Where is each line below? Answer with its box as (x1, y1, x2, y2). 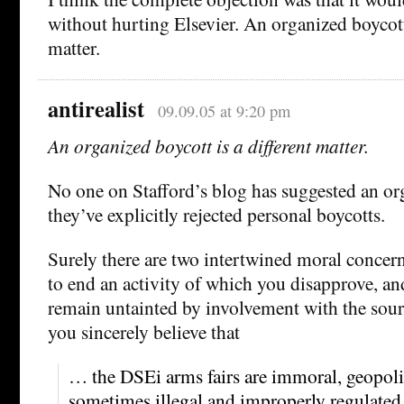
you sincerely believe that (48, 317, 240, 344)
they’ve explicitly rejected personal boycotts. (48, 200, 385, 227)
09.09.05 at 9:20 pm (157, 99, 290, 122)
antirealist (48, 92, 144, 124)
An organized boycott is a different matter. (48, 132, 369, 159)
